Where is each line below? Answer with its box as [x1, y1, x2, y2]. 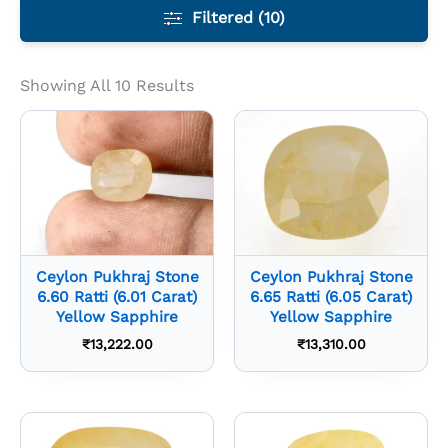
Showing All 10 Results [20, 76, 194, 95]
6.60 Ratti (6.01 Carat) [37, 288, 197, 307]
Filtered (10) [191, 8, 285, 27]
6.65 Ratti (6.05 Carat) [250, 288, 412, 307]
